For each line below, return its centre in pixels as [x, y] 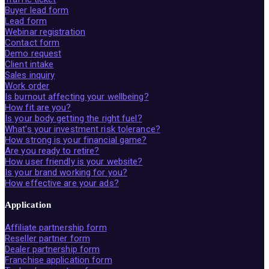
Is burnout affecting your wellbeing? [77, 96]
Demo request [33, 53]
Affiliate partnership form [56, 228]
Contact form [32, 42]
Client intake [29, 64]
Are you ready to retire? [52, 150]
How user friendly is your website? [74, 161]
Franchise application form [59, 260]
